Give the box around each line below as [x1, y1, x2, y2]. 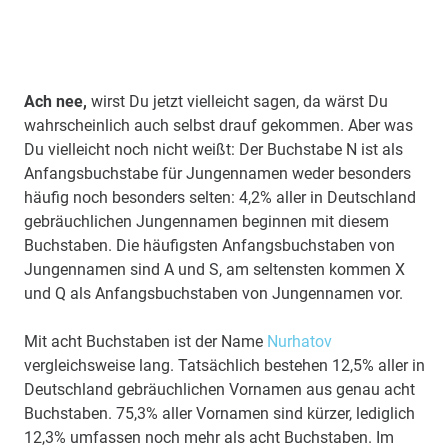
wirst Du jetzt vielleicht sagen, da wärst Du [87, 91, 388, 111]
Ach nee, [24, 91, 87, 111]
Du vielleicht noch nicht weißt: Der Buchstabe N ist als [24, 139, 403, 159]
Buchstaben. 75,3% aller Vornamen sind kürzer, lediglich [24, 403, 415, 423]
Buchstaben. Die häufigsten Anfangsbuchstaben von [24, 235, 395, 255]
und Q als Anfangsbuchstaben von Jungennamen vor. [24, 283, 403, 303]
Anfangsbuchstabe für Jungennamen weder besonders [24, 163, 411, 183]
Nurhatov [267, 331, 332, 351]
